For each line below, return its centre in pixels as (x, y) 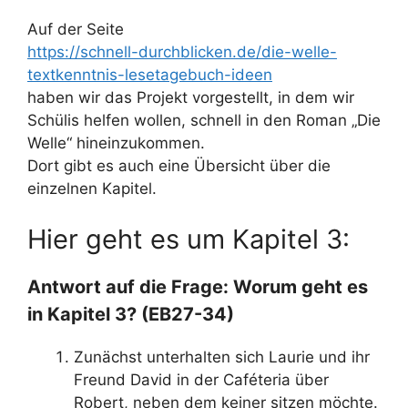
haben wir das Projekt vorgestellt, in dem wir (191, 97)
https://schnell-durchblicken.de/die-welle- (182, 52)
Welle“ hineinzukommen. (116, 143)
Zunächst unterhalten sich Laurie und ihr (222, 357)
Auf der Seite (76, 29)
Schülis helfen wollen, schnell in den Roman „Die (204, 120)
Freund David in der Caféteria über (201, 379)
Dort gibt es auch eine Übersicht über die (179, 166)
